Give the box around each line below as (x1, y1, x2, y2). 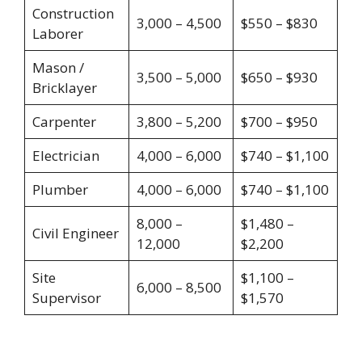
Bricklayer (32, 78, 97, 97)
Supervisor (32, 288, 101, 307)
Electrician (32, 145, 99, 165)
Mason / (32, 57, 84, 77)
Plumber (32, 179, 88, 199)
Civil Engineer (32, 223, 119, 242)
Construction (32, 3, 114, 23)
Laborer (32, 23, 83, 43)
